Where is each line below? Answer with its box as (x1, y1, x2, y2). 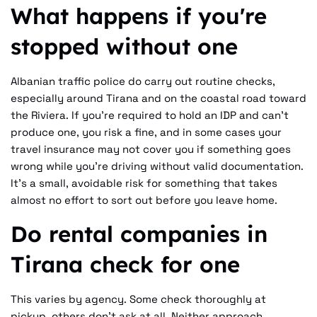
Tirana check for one (11, 250, 240, 278)
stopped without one (11, 32, 238, 60)
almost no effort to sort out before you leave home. (11, 192, 277, 207)
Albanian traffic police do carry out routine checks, (11, 74, 275, 88)
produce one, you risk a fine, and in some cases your (11, 125, 282, 139)
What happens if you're (11, 1, 267, 30)
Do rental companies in (11, 219, 267, 248)
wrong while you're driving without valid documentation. (11, 158, 304, 173)
